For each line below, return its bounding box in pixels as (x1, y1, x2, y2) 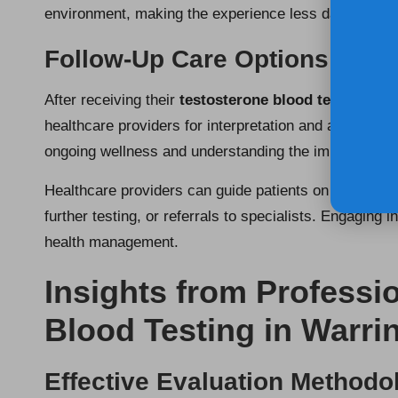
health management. (44, 234, 179, 251)
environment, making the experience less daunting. (44, 5, 382, 23)
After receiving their (44, 92, 179, 109)
